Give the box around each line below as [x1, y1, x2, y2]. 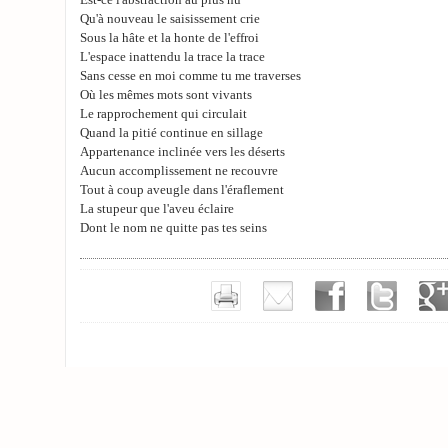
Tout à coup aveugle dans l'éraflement [80, 183, 284, 197]
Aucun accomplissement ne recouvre [80, 164, 278, 178]
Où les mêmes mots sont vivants [80, 88, 252, 102]
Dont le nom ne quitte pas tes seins [80, 221, 267, 235]
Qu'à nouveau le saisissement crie [80, 12, 260, 26]
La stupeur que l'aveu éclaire [80, 202, 234, 216]
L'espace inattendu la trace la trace [80, 50, 265, 64]
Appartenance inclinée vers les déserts [80, 145, 285, 159]
